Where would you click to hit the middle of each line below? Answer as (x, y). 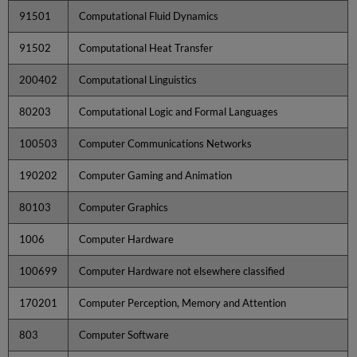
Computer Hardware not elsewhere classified (182, 271)
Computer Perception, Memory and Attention (183, 302)
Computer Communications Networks (166, 143)
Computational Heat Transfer (146, 47)
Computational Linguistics (138, 79)
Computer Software (124, 334)
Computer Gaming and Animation (156, 175)
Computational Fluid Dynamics (149, 16)
